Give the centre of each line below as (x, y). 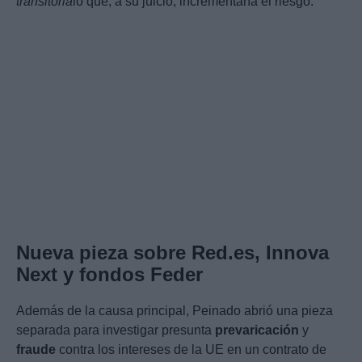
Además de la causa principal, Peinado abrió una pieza (175, 311)
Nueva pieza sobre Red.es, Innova (173, 253)
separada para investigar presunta (116, 330)
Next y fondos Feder (109, 275)
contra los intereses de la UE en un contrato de (191, 350)
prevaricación (257, 330)
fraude (36, 350)
